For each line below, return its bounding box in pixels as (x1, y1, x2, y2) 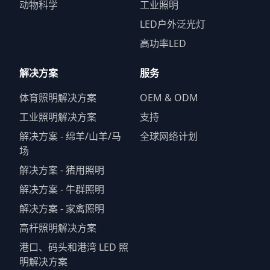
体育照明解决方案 (19, 91, 96, 105)
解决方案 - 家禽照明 (19, 202, 104, 216)
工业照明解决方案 (19, 110, 96, 124)
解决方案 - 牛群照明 (19, 183, 104, 196)
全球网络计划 (140, 130, 198, 143)
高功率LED (140, 37, 186, 51)
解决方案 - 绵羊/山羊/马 (19, 130, 121, 143)
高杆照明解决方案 (19, 221, 96, 235)
